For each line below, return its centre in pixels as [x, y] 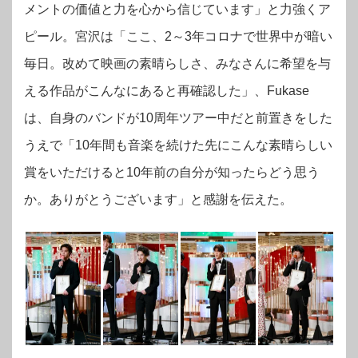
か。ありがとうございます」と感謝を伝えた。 [158, 200]
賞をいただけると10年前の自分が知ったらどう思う [172, 173]
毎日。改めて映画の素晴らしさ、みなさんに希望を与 [177, 64]
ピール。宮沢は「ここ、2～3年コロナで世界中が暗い [178, 37]
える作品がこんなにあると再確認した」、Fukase [167, 91]
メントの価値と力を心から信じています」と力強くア [177, 10]
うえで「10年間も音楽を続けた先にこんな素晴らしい [178, 145]
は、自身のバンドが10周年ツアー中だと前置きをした [178, 118]
